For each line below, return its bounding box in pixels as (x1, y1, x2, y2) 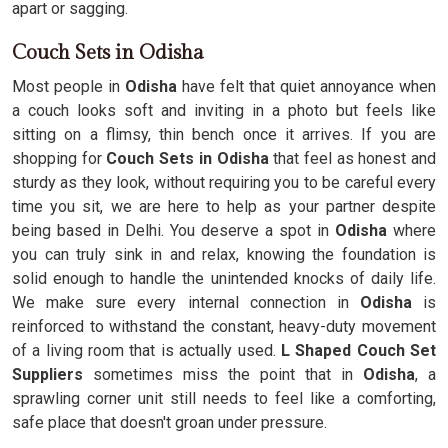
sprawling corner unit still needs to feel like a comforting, (12, 389, 436, 408)
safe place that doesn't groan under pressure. (12, 413, 327, 432)
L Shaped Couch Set (280, 341, 437, 360)
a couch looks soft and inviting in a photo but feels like (12, 101, 436, 120)
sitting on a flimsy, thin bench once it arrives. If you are (12, 125, 436, 144)
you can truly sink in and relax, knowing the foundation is (12, 245, 436, 264)
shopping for (12, 149, 107, 168)
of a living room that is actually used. (12, 341, 281, 360)
